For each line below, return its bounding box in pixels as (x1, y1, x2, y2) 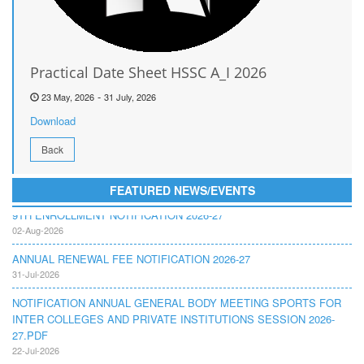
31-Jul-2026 (12, 262, 59, 275)
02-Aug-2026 (12, 219, 63, 232)
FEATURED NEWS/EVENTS (109, 182, 255, 198)
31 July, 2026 (104, 90, 156, 103)
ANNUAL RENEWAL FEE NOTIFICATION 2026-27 (12, 246, 250, 262)
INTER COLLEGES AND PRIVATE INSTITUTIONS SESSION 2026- (12, 306, 335, 322)
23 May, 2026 (39, 90, 94, 103)
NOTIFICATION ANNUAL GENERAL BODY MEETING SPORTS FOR (12, 290, 341, 305)
